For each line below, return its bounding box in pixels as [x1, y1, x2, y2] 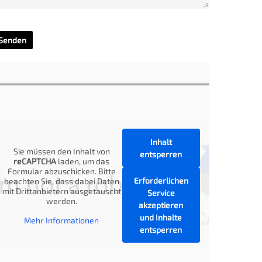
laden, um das [56, 156, 110, 166]
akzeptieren [139, 200, 184, 210]
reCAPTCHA [13, 156, 57, 166]
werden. [46, 196, 77, 206]
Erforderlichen [133, 175, 188, 185]
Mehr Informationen [24, 215, 99, 225]
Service [147, 188, 175, 198]
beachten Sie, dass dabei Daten [4, 176, 119, 186]
